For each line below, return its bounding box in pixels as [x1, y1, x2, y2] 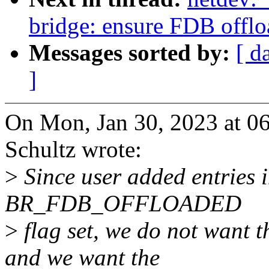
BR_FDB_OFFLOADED [5, 190, 241, 217]
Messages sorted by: [29, 40, 236, 66]
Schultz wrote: [5, 136, 142, 163]
